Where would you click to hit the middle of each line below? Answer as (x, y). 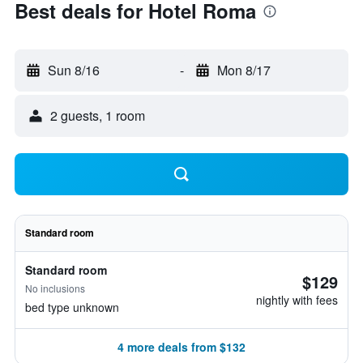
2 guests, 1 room (98, 115)
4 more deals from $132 (181, 347)
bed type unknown (72, 307)
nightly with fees (297, 300)
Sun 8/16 (74, 70)
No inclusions (55, 288)
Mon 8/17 (243, 70)
